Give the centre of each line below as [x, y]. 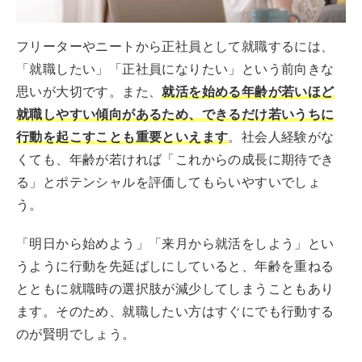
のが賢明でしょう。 [76, 335]
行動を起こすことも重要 [89, 137]
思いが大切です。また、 [89, 92]
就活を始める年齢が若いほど [248, 92]
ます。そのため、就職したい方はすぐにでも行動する [175, 312]
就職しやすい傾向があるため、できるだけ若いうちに [175, 115]
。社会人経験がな [281, 137]
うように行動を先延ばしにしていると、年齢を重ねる [175, 267]
